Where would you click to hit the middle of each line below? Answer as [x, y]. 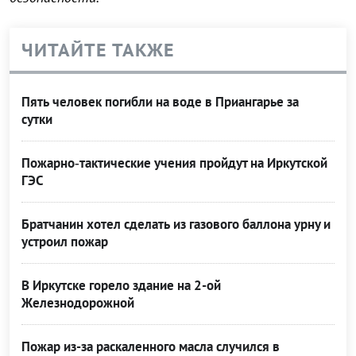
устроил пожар [65, 242]
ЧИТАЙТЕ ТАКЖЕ [98, 50]
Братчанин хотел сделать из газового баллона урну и [176, 224]
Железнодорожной [78, 303]
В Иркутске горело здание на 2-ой [121, 286]
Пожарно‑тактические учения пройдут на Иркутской [174, 163]
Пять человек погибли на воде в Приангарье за [160, 102]
